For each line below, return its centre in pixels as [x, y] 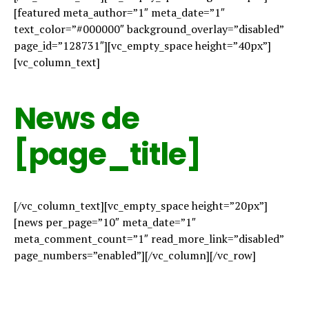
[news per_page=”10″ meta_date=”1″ [105, 222]
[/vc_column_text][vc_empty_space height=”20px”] [141, 206]
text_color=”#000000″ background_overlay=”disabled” [149, 29]
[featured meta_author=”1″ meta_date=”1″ [119, 12]
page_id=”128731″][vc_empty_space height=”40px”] [142, 46]
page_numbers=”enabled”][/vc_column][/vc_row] [135, 255]
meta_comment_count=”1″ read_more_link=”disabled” [149, 239]
